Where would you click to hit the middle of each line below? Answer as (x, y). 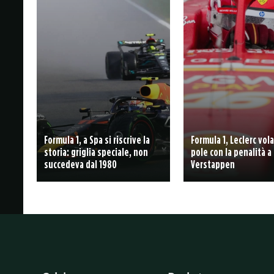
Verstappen (213, 164)
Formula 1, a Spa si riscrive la (97, 139)
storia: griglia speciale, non (96, 152)
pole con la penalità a (231, 152)
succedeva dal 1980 (80, 164)
